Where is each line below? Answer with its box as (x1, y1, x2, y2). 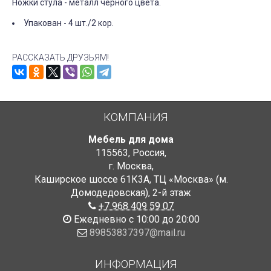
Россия (132, 147, 165, 158)
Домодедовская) (71, 187, 148, 198)
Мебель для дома (88, 134, 174, 145)
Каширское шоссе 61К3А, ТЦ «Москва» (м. (34, 174, 228, 185)
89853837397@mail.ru (89, 227, 185, 238)
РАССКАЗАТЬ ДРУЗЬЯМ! (12, 53, 109, 62)
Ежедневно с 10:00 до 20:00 (71, 214, 200, 225)
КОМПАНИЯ (103, 110, 168, 124)
